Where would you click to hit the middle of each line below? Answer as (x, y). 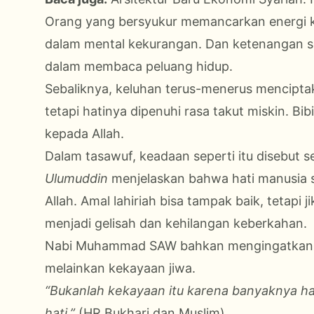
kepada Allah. (84, 133)
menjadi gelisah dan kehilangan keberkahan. (176, 223)
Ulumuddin (76, 178)
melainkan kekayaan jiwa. (120, 268)
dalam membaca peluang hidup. (139, 66)
